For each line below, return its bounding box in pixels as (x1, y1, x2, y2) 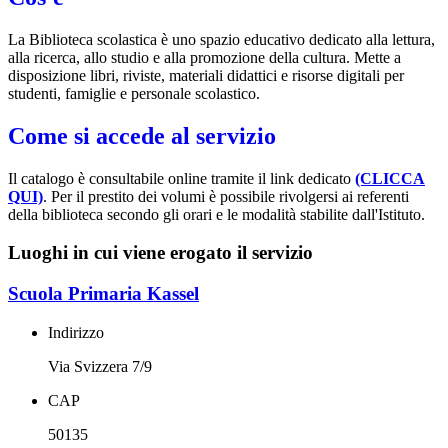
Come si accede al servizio (8, 122, 276, 149)
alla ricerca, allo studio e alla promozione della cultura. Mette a (8, 48, 401, 66)
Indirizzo (48, 323, 104, 341)
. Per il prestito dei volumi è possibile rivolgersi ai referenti (43, 187, 409, 205)
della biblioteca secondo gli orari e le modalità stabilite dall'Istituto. (8, 205, 425, 223)
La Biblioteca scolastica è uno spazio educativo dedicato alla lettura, (8, 30, 435, 48)
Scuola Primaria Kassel (8, 283, 199, 305)
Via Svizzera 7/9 (48, 357, 152, 375)
